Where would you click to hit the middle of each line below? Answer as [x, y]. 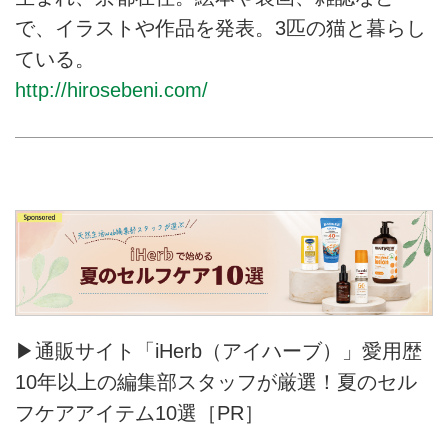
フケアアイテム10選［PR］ [139, 412]
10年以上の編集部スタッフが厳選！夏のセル [216, 381]
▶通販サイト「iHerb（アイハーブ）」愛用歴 [218, 350]
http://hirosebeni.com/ [111, 89]
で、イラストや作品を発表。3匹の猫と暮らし [220, 27]
